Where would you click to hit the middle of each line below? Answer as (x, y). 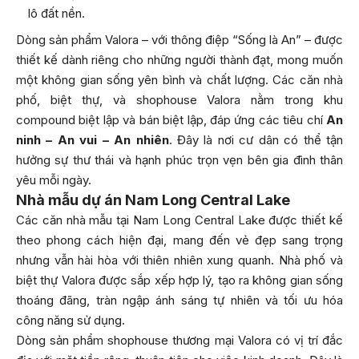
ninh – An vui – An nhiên (93, 139)
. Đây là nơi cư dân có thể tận (256, 139)
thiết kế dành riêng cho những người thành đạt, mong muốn (179, 59)
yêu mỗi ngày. (54, 179)
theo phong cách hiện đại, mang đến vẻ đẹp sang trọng (179, 240)
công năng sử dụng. (71, 320)
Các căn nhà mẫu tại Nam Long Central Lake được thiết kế (179, 220)
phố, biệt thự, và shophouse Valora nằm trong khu (179, 99)
